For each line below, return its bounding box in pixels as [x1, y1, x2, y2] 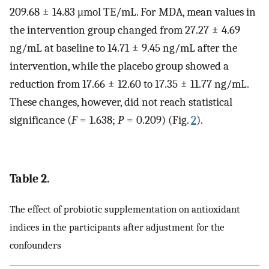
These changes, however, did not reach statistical [10, 95, 232, 109]
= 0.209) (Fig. [124, 113, 191, 127]
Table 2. [10, 172, 50, 186]
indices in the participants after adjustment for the [10, 221, 225, 234]
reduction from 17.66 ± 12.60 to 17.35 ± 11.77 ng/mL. [10, 77, 249, 91]
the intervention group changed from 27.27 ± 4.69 [10, 23, 240, 37]
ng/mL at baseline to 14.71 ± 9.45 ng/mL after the [10, 41, 237, 55]
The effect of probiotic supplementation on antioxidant [10, 203, 240, 216]
